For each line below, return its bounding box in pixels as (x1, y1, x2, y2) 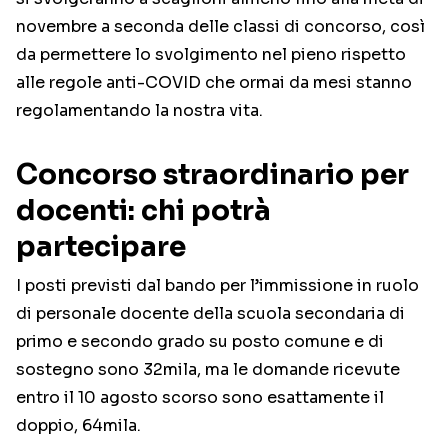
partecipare (16, 229, 186, 265)
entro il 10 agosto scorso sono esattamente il (16, 387, 384, 409)
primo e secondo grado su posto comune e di (16, 331, 384, 353)
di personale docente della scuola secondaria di (16, 303, 405, 325)
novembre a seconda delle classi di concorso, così (16, 16, 425, 38)
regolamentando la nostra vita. (16, 100, 263, 122)
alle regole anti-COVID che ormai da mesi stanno (16, 72, 412, 94)
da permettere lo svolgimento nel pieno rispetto (16, 44, 406, 66)
